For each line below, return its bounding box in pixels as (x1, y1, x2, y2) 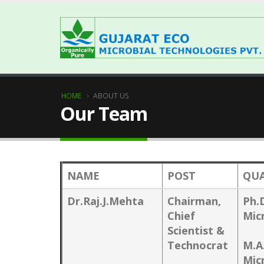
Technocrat (167, 238, 228, 252)
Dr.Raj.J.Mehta (67, 194, 144, 208)
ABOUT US (93, 91, 129, 100)
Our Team (60, 101, 147, 126)
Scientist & (167, 223, 225, 237)
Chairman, (167, 194, 221, 208)
